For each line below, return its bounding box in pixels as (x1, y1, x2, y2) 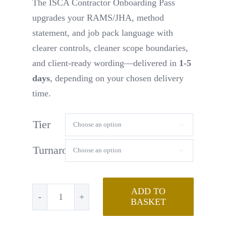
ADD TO (131, 186, 165, 197)
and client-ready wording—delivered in (32, 58, 179, 68)
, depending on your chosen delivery (49, 73, 184, 83)
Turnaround (32, 143, 84, 156)
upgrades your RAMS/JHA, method (32, 12, 164, 23)
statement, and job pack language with (32, 27, 173, 38)
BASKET (130, 197, 166, 207)
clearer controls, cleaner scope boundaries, (32, 42, 188, 53)
